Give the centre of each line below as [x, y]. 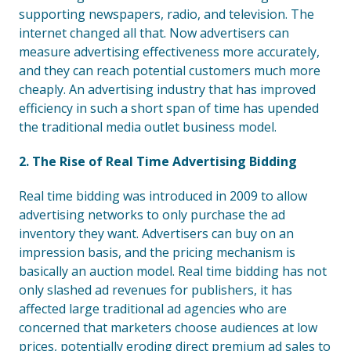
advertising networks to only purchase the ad [152, 215]
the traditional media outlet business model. [148, 127]
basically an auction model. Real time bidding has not [173, 271]
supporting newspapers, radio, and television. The [166, 14]
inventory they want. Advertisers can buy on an [156, 233]
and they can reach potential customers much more [170, 71]
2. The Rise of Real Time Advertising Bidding [158, 161]
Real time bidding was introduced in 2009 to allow [163, 196]
